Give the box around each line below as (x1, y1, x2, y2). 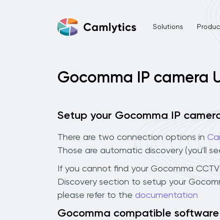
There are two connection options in (57, 133, 207, 142)
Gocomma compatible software (57, 208, 219, 219)
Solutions (152, 23, 183, 30)
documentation (135, 191, 198, 200)
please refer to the (57, 191, 135, 200)
